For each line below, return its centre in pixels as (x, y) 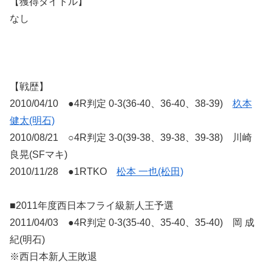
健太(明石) (32, 121)
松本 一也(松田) (150, 172)
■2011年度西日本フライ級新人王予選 (92, 206)
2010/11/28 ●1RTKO (63, 172)
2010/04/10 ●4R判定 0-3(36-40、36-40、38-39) (121, 104)
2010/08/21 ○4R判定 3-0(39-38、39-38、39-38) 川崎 (131, 138)
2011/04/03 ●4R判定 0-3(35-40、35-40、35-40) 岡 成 (132, 223)
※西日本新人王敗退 (53, 257)
